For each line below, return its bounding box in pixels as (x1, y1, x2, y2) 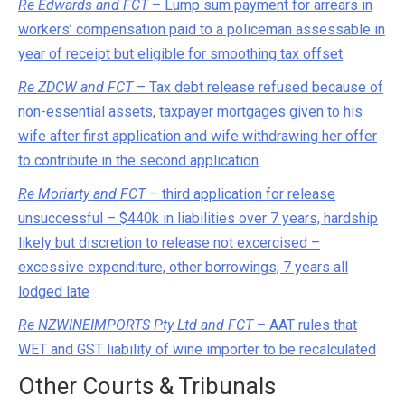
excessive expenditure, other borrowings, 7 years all (18, 259, 348, 276)
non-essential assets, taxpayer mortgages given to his (18, 103, 363, 120)
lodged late (18, 283, 89, 300)
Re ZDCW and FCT (18, 79, 133, 96)
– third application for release (146, 185, 335, 202)
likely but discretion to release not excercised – (18, 234, 320, 251)
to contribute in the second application (18, 152, 259, 169)
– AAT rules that (257, 316, 357, 334)
